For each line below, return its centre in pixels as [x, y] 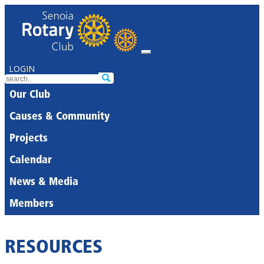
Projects [29, 139]
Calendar [31, 161]
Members [32, 204]
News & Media [44, 182]
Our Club [30, 95]
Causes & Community [60, 117]
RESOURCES [54, 248]
